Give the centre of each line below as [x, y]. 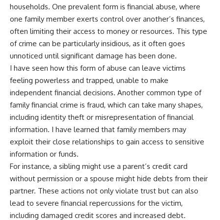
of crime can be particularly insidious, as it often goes [97, 43]
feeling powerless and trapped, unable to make [89, 80]
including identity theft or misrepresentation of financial [102, 117]
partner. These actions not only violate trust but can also [104, 191]
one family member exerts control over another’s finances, [107, 19]
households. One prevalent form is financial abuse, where [105, 6]
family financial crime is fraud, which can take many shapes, [106, 105]
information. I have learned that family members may [98, 129]
